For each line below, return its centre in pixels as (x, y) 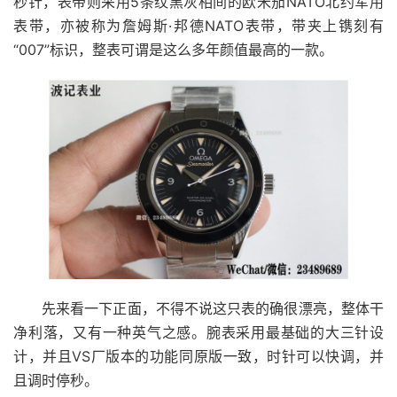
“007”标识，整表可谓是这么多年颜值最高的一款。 (173, 50)
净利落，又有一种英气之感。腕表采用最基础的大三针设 (198, 333)
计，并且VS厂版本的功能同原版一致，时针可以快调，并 (198, 357)
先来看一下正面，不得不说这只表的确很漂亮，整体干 (213, 309)
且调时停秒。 (56, 381)
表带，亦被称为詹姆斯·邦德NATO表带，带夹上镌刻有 (198, 26)
